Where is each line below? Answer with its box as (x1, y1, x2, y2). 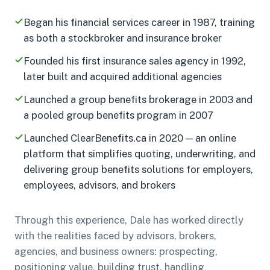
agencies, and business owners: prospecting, (14, 245, 218, 257)
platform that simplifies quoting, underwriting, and (24, 147, 256, 160)
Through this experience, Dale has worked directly (14, 213, 243, 226)
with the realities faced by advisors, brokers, (14, 229, 216, 242)
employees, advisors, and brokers (24, 178, 175, 191)
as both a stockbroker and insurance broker (24, 31, 222, 44)
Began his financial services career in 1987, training (24, 16, 255, 28)
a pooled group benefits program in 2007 (24, 108, 213, 121)
